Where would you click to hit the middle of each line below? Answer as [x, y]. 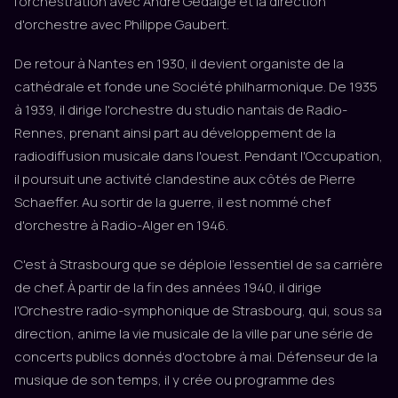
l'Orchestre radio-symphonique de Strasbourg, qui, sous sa [198, 310]
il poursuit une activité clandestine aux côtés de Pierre [185, 179]
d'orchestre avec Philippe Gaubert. [122, 24]
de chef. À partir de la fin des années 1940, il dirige [168, 287]
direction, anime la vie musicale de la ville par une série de [194, 334]
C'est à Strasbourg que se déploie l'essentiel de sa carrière [199, 264]
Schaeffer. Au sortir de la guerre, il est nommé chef [172, 202]
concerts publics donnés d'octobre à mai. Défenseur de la [196, 357]
